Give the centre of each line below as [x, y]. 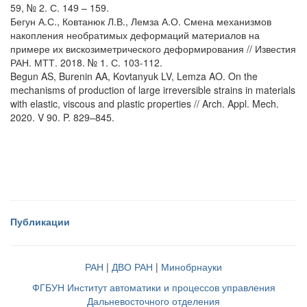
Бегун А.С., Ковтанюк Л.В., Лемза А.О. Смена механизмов [141, 21]
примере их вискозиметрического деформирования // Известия [153, 49]
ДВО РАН [132, 267]
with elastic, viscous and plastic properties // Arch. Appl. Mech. [145, 103]
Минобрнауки [192, 267]
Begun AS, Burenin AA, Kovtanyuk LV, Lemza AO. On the [134, 76]
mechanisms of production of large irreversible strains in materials [153, 90]
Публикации [40, 221]
